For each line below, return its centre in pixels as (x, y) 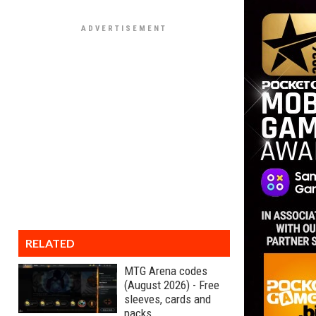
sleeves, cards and (168, 299)
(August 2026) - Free (172, 285)
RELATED (50, 243)
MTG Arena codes (166, 271)
